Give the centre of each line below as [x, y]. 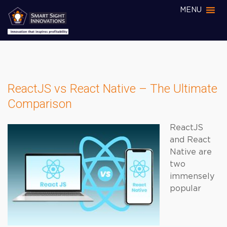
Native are [191, 152]
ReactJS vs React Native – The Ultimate [112, 89]
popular [185, 188]
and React [190, 140]
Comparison [40, 104]
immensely [192, 176]
